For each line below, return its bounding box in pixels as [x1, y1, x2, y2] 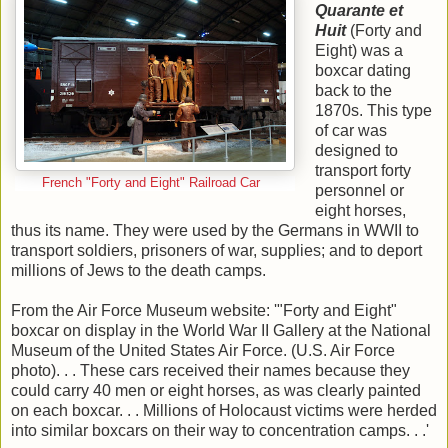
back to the [314, 81, 392, 99]
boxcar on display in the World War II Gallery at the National [11, 321, 431, 339]
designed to [314, 141, 398, 159]
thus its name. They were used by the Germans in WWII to [11, 221, 419, 239]
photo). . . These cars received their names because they [11, 361, 410, 379]
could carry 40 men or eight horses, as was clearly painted [11, 381, 421, 399]
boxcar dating [314, 61, 411, 79]
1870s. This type [314, 101, 432, 119]
